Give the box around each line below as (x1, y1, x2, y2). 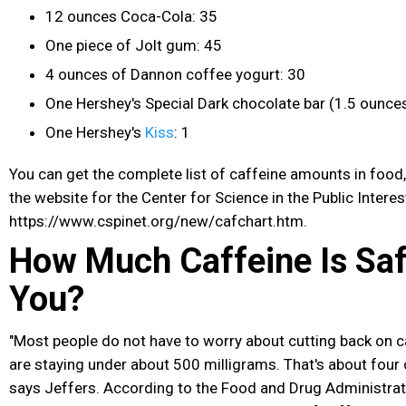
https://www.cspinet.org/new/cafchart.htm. (9, 211, 307, 230)
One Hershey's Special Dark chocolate (45, 93, 300, 112)
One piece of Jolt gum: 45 (45, 35, 222, 54)
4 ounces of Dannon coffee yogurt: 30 (45, 64, 305, 83)
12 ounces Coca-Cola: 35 (45, 6, 217, 25)
